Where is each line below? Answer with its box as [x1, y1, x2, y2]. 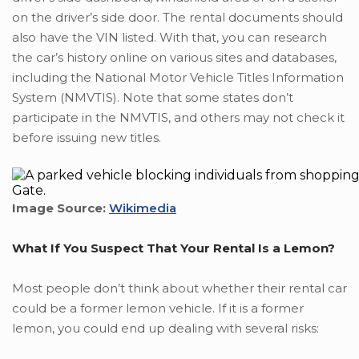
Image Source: [12, 200, 109, 216]
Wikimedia [109, 200, 176, 216]
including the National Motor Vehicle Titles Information [12, 70, 344, 86]
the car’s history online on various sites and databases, [12, 50, 337, 66]
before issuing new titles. [12, 130, 161, 146]
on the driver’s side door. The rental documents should [12, 10, 343, 26]
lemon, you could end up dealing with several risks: [12, 321, 319, 337]
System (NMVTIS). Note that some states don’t [12, 90, 293, 106]
